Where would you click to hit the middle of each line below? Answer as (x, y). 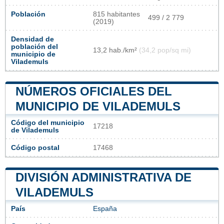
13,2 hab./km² (116, 50)
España (105, 209)
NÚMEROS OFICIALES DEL (94, 91)
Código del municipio (48, 123)
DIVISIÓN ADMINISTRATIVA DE (103, 177)
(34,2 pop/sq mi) (165, 50)
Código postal (35, 148)
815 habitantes (116, 14)
